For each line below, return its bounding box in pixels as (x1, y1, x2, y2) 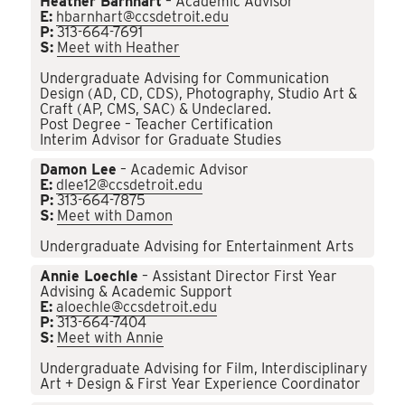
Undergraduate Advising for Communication (40, 70, 330, 88)
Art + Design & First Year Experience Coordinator (40, 375, 362, 393)
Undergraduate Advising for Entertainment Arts (40, 238, 354, 256)
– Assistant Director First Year (138, 268, 338, 286)
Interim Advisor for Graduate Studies (40, 131, 282, 149)
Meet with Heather (57, 39, 181, 57)
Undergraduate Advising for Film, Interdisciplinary (40, 360, 369, 378)
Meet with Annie (57, 329, 165, 347)
